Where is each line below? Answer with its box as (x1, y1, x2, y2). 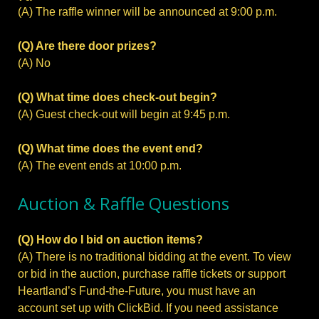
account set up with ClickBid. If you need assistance (18, 302, 278, 315)
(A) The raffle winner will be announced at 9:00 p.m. (18, 6, 277, 19)
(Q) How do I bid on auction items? (18, 234, 203, 246)
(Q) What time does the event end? (18, 142, 203, 155)
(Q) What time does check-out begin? (18, 91, 217, 104)
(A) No (18, 57, 51, 70)
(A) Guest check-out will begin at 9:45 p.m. (18, 108, 230, 121)
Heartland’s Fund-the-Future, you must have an (18, 285, 256, 298)
